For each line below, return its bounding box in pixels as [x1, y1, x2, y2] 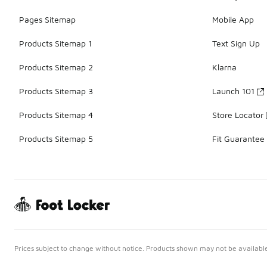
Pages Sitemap [19, 14, 76, 25]
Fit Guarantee [212, 133, 265, 144]
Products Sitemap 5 [19, 133, 93, 144]
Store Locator [212, 110, 263, 120]
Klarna [212, 62, 237, 73]
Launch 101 [212, 86, 254, 97]
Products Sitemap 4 [19, 110, 93, 120]
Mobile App [212, 14, 254, 25]
